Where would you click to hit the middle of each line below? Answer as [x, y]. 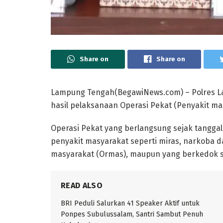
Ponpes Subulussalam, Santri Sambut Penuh [132, 214]
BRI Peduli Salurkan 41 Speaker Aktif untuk [130, 203]
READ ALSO [82, 185]
